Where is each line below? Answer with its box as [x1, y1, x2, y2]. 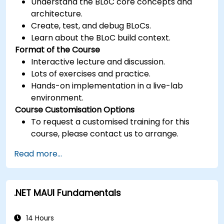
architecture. [31, 7, 83, 19]
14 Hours [24, 213, 54, 223]
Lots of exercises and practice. [31, 67, 151, 79]
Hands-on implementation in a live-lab [31, 79, 183, 91]
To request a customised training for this [31, 115, 190, 127]
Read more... [14, 147, 62, 159]
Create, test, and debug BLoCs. [31, 19, 151, 31]
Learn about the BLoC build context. [31, 31, 171, 43]
